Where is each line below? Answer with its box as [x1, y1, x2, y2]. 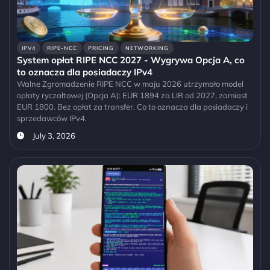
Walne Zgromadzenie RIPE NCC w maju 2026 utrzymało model [17, 78, 243, 89]
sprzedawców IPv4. [17, 113, 87, 123]
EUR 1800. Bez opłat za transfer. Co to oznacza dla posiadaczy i [17, 101, 248, 111]
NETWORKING [125, 44, 169, 51]
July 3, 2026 [32, 130, 75, 140]
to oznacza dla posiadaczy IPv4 [17, 66, 152, 78]
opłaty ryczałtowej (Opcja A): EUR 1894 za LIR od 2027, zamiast [17, 90, 248, 100]
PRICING [88, 44, 115, 51]
